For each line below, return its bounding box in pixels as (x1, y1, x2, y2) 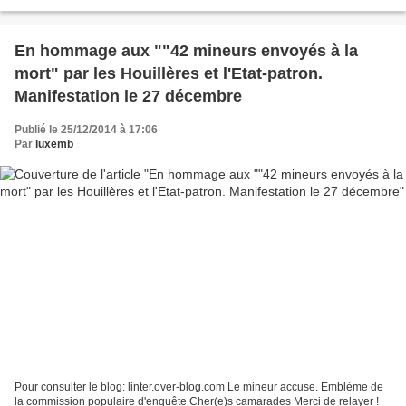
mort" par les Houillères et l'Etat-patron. (14, 64, 323, 83)
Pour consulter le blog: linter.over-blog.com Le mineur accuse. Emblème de (14, 380, 383, 393)
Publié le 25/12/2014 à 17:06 (14, 123, 158, 137)
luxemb (35, 138, 73, 151)
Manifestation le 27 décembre (14, 87, 242, 106)
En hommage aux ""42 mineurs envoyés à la (14, 42, 358, 61)
